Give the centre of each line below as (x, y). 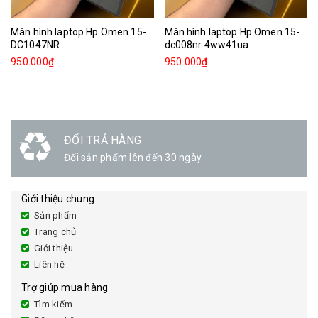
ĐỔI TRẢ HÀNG (103, 141)
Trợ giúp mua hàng (65, 288)
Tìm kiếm (53, 305)
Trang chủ (55, 232)
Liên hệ (49, 265)
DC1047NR (35, 45)
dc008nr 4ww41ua (207, 45)
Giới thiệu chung (58, 199)
